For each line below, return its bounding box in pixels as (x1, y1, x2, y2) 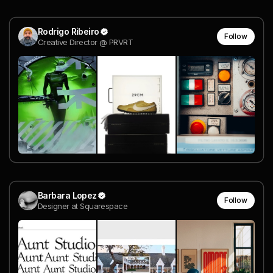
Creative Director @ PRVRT (38, 37, 133, 47)
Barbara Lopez (38, 190, 97, 200)
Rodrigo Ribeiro (38, 26, 99, 37)
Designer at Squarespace (38, 200, 128, 211)
